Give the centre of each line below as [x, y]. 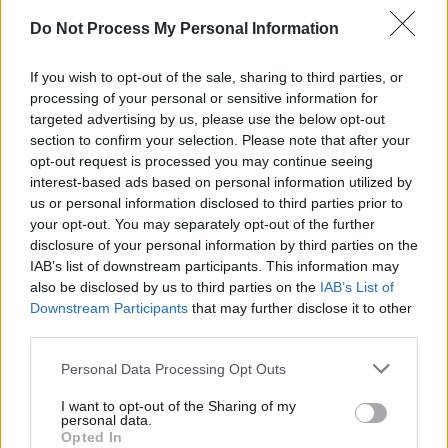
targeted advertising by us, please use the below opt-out [207, 119]
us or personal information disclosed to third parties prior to [216, 203]
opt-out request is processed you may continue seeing [201, 161]
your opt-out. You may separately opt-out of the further [202, 224]
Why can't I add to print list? [224, 243]
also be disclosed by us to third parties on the [175, 287]
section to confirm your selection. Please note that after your [220, 140]
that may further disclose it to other [300, 308]
